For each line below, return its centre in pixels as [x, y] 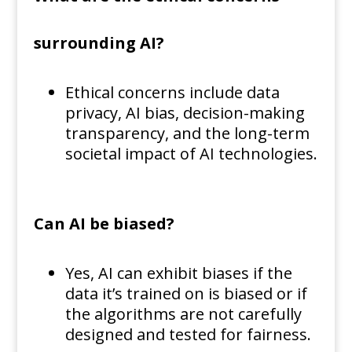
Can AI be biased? [104, 224]
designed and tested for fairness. [188, 335]
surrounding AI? [99, 43]
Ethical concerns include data [172, 93]
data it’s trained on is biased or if [186, 294]
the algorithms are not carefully [183, 314]
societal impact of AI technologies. [191, 154]
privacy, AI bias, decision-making [185, 113]
